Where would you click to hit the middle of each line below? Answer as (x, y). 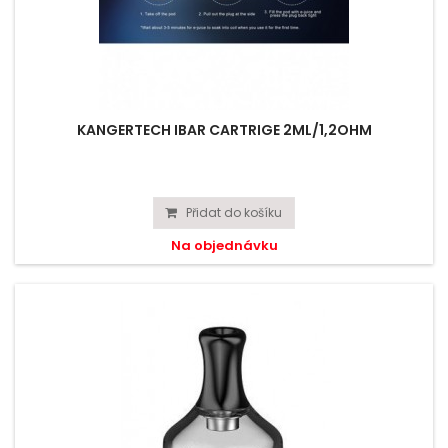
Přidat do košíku (234, 212)
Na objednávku (224, 245)
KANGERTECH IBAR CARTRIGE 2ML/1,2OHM (224, 130)
